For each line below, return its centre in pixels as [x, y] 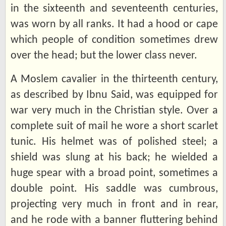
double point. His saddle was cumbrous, [114, 189]
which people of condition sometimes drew [114, 40]
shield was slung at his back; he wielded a [114, 157]
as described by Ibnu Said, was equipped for [114, 95]
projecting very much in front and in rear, [114, 204]
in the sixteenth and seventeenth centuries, [114, 9]
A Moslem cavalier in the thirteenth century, [114, 79]
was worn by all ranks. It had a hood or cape [114, 24]
